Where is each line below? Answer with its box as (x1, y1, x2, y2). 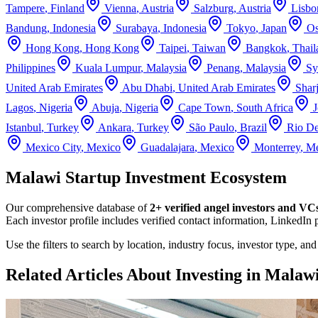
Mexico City (26, 141, 81, 153)
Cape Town (178, 101, 231, 114)
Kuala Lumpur (75, 61, 141, 74)
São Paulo (189, 121, 234, 133)
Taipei (159, 41, 187, 54)
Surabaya (116, 21, 158, 34)
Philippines (6, 61, 55, 74)
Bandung (6, 21, 47, 34)
